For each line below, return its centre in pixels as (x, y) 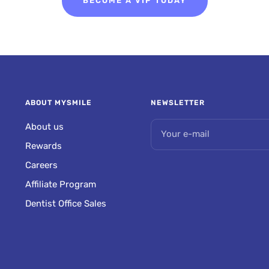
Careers (41, 165)
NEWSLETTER (178, 102)
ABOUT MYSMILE (58, 102)
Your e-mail (186, 134)
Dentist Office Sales (65, 203)
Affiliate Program (60, 184)
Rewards (43, 146)
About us (44, 126)
